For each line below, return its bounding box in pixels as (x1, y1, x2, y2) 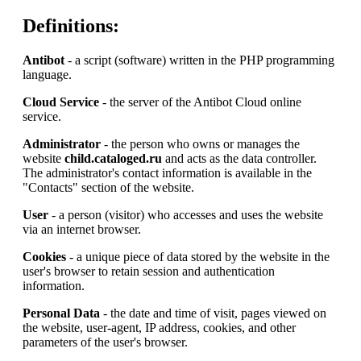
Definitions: (23, 15, 119, 36)
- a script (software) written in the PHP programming (64, 52, 334, 67)
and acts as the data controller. (162, 151, 317, 165)
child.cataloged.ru (64, 151, 162, 165)
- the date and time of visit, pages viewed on (100, 305, 326, 320)
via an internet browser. (23, 222, 141, 236)
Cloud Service (23, 94, 99, 109)
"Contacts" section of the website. (23, 180, 194, 194)
